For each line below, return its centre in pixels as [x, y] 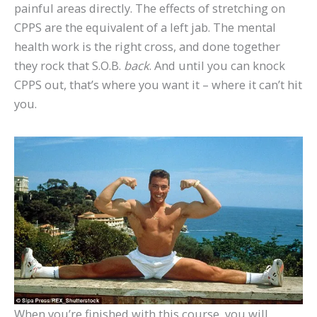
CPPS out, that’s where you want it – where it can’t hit [158, 85]
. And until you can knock [217, 66]
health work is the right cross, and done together [147, 47]
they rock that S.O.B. [69, 66]
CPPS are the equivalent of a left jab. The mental [145, 28]
